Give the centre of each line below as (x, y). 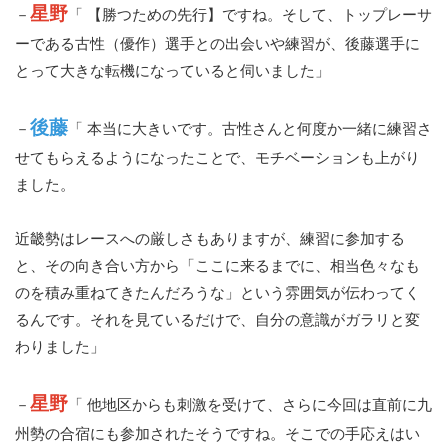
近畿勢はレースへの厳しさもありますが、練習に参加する (210, 238)
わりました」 (60, 346)
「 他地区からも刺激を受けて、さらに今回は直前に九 (250, 404)
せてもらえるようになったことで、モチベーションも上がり (217, 157)
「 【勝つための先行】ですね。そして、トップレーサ (250, 14)
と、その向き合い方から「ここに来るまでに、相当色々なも (217, 265)
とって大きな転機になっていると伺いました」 (172, 70)
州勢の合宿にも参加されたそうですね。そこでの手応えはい (217, 433)
